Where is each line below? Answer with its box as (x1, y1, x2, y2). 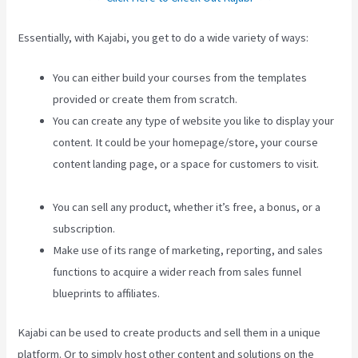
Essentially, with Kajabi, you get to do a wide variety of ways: (18, 30, 309, 46)
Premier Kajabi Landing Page (53, 178, 193, 193)
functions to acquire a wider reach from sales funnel (53, 265, 302, 280)
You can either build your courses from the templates (53, 70, 308, 86)
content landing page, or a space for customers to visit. (53, 157, 320, 172)
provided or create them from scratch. (53, 92, 238, 107)
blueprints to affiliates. (53, 286, 161, 301)
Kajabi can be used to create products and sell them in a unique (18, 325, 321, 340)
